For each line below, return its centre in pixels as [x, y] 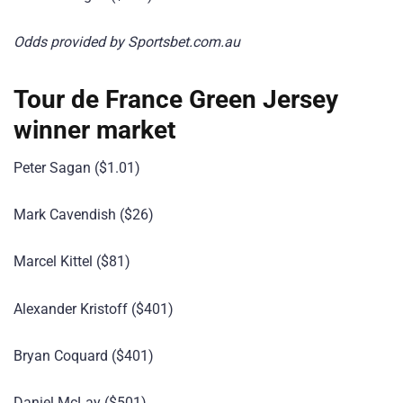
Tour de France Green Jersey [176, 99]
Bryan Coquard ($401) [84, 355]
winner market [94, 130]
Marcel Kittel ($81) [72, 262]
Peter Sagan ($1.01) [77, 168]
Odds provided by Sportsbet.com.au [127, 41]
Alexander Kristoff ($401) [94, 309]
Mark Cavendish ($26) [84, 215]
